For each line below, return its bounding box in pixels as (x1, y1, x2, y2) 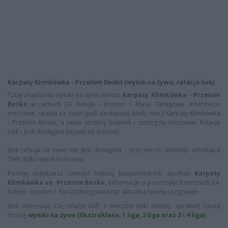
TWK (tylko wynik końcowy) (8, 155, 83, 163)
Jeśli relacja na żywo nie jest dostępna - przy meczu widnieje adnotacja (8, 146, 220, 154)
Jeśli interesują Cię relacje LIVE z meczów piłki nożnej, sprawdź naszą (8, 202, 220, 210)
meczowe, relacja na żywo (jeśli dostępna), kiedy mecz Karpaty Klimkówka (8, 109, 220, 118)
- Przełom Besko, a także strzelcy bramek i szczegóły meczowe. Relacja (8, 118, 220, 127)
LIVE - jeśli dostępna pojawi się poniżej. (8, 127, 120, 136)
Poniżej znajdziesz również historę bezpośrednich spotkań (8, 169, 194, 178)
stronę (8, 211, 28, 219)
